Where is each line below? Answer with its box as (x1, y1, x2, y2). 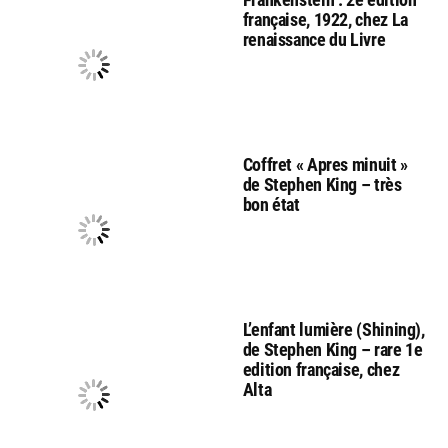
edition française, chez (242, 359, 400, 381)
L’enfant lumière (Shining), (242, 319, 425, 341)
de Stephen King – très (242, 174, 402, 196)
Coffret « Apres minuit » (242, 154, 408, 176)
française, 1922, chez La (242, 9, 408, 31)
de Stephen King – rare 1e (242, 339, 423, 361)
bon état (242, 194, 300, 216)
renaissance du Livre (242, 29, 386, 51)
